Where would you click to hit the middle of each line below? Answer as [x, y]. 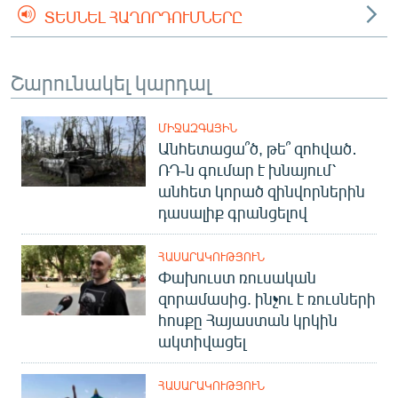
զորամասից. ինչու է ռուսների [267, 298]
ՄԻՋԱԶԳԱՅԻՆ [198, 128]
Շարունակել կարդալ [111, 82]
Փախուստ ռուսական [237, 277]
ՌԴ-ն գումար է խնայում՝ [247, 170]
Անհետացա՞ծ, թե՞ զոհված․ [258, 148]
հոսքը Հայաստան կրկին [248, 320]
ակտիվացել [202, 341]
